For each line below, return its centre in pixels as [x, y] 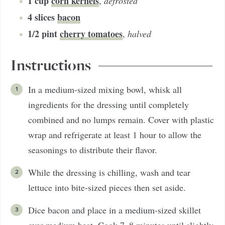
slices [45, 17]
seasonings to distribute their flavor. [93, 149]
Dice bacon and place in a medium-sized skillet [115, 210]
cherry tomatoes [91, 33]
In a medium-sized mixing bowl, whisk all [105, 89]
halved [139, 33]
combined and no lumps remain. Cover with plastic [121, 119]
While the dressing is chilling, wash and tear [109, 172]
